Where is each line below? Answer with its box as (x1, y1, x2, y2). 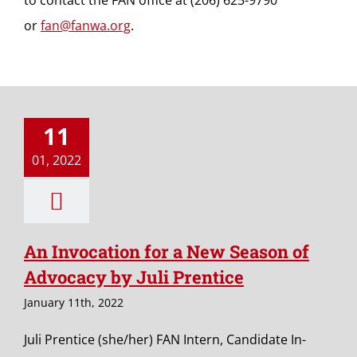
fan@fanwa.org (41, 17, 131, 34)
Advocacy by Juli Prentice (24, 265, 244, 288)
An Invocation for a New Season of (24, 240, 309, 263)
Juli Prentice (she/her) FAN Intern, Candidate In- (24, 331, 306, 348)
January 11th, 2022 (24, 295, 124, 310)
